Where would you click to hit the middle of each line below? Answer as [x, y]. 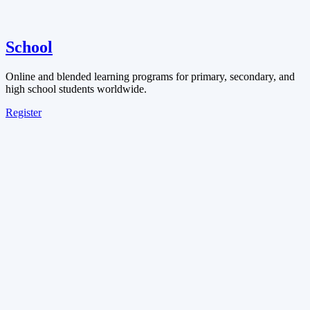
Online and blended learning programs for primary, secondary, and [150, 76]
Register [24, 112]
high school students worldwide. [76, 89]
